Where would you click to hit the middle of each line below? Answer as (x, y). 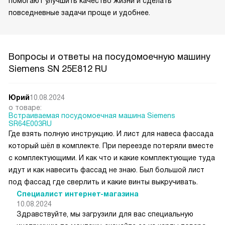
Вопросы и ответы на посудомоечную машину (109, 57)
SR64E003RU (30, 124)
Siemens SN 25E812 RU (58, 69)
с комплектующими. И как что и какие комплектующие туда (112, 158)
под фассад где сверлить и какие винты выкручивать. (103, 182)
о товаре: (25, 108)
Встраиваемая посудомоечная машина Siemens (92, 116)
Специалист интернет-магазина (78, 194)
